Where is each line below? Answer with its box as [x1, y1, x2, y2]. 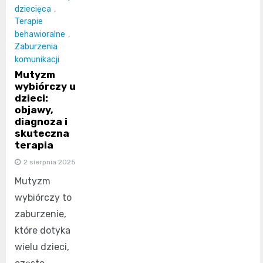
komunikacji [15, 54, 59, 65]
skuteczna [15, 127, 69, 139]
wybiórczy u [15, 80, 76, 92]
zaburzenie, [15, 208, 66, 220]
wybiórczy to [15, 191, 72, 203]
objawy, [15, 103, 53, 116]
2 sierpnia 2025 [23, 157, 76, 166]
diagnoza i [15, 115, 68, 127]
